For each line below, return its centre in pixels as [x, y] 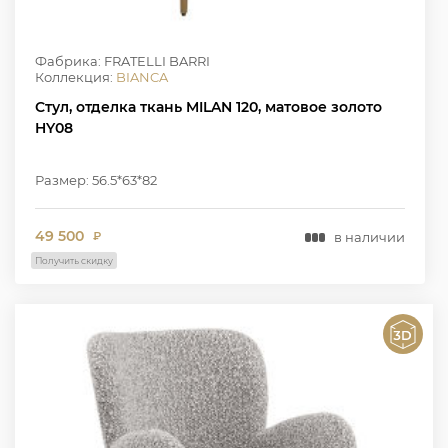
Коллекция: [75, 77]
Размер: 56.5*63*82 [96, 180]
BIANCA [142, 77]
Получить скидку [74, 261]
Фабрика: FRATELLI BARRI [122, 61]
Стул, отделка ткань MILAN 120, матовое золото [208, 107]
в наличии [369, 236]
